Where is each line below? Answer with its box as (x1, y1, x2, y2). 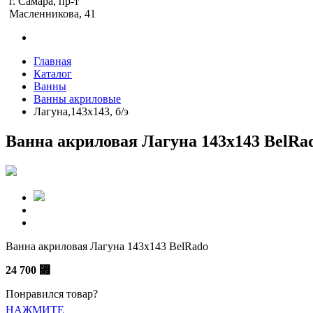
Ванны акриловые (34, 93, 121, 105)
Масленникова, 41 (9, 8, 96, 20)
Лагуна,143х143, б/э (34, 105, 129, 117)
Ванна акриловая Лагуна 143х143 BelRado (6, 240, 208, 252)
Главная (34, 55, 71, 67)
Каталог (34, 68, 72, 80)
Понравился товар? (6, 287, 98, 300)
